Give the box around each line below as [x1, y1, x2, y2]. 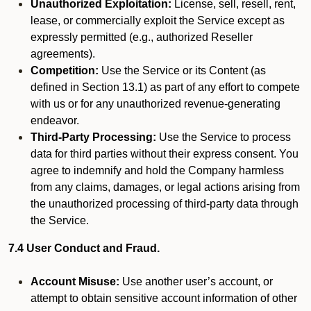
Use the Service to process [156, 131, 291, 143]
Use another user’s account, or [119, 276, 273, 287]
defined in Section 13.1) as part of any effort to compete [31, 81, 300, 93]
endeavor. [31, 115, 79, 126]
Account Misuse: [31, 276, 119, 287]
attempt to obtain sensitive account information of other [31, 292, 297, 304]
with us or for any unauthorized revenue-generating [31, 98, 280, 110]
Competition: [31, 65, 99, 76]
